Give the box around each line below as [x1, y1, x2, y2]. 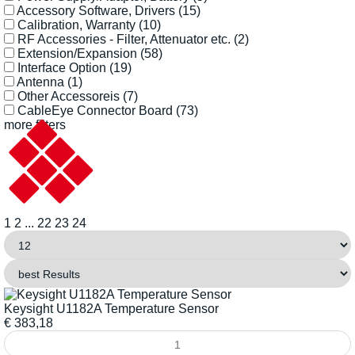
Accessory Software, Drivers [17, 3, 178, 17]
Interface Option [17, 60, 109, 74]
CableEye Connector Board [17, 103, 176, 117]
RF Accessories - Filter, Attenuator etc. [17, 32, 234, 46]
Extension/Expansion [17, 46, 140, 60]
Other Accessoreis [17, 89, 123, 103]
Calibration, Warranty [17, 17, 139, 32]
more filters [4, 117, 66, 132]
